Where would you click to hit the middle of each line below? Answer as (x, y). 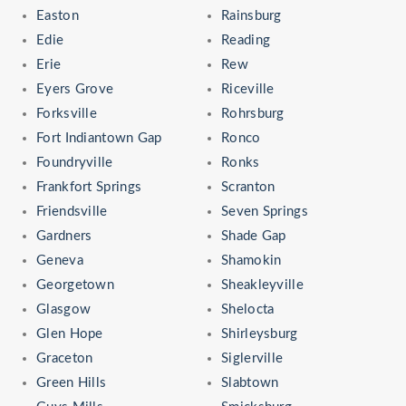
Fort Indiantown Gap (99, 138)
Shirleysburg (260, 333)
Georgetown (75, 285)
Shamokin (251, 260)
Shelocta (248, 309)
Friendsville (72, 211)
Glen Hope (70, 333)
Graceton (65, 358)
